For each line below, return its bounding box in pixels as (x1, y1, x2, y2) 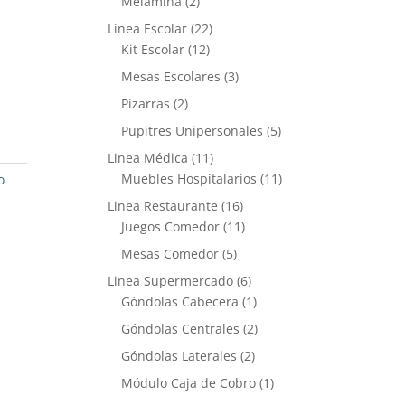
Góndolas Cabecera (121, 293, 240, 310)
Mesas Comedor (121, 245, 220, 262)
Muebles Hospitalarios (121, 170, 258, 187)
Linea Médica (108, 149, 189, 166)
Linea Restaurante (108, 197, 219, 214)
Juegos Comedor (121, 218, 221, 235)
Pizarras (121, 95, 171, 112)
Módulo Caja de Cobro (121, 374, 257, 391)
